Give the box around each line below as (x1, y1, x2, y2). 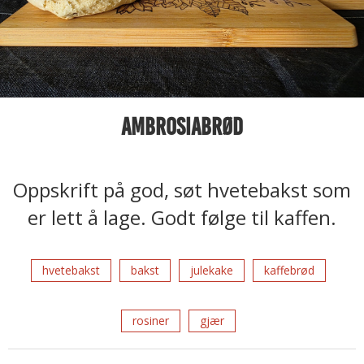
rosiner (132, 313, 169, 328)
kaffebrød (263, 262, 314, 278)
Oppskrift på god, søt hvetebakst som (13, 176, 351, 203)
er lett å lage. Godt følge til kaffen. (28, 204, 336, 231)
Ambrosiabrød (121, 111, 243, 141)
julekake (189, 262, 233, 278)
